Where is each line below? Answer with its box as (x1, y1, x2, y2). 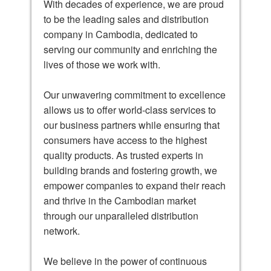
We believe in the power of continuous (44, 253, 207, 268)
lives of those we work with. (44, 57, 160, 71)
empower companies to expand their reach (44, 178, 226, 192)
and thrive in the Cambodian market (44, 193, 196, 207)
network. (44, 223, 80, 238)
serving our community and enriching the (44, 42, 217, 56)
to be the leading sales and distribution (44, 11, 209, 26)
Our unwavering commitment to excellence (44, 87, 226, 102)
